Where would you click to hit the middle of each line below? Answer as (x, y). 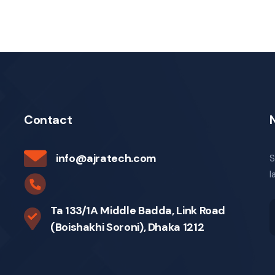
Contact (48, 120)
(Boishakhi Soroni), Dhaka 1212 (127, 227)
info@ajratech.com (106, 158)
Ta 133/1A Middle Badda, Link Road (138, 211)
